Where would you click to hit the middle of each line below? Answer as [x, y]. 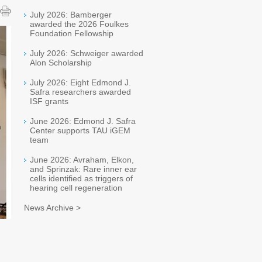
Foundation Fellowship [72, 33]
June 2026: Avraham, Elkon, [82, 160]
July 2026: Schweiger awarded [87, 53]
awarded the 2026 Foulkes [79, 24]
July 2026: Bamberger [71, 15]
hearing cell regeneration [76, 188]
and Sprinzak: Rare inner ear [83, 169]
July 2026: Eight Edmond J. [80, 82]
